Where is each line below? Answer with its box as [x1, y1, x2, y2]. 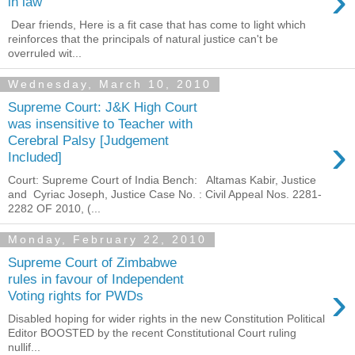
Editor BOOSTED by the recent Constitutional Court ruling [8, 326, 296, 340]
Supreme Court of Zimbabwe [8, 254, 177, 271]
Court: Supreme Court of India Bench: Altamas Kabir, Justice [8, 173, 316, 186]
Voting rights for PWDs [8, 288, 143, 304]
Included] [8, 149, 62, 166]
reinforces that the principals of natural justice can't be [8, 32, 278, 45]
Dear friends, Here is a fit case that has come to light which [8, 17, 306, 31]
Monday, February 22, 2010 [8, 233, 207, 246]
